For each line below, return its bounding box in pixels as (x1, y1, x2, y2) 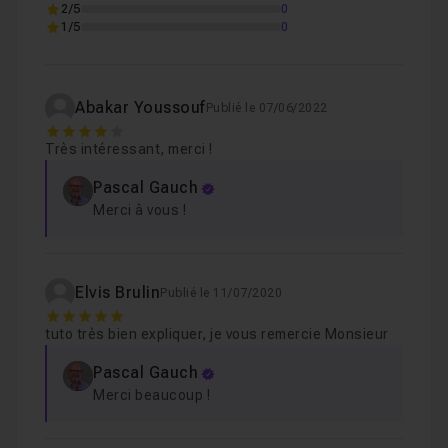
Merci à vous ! (93, 202, 186, 218)
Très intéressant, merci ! (45, 141, 213, 157)
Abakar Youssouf (75, 98, 206, 117)
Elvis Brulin (75, 283, 160, 302)
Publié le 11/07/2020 (160, 286, 282, 300)
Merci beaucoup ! (93, 387, 210, 403)
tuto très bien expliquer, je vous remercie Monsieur (45, 326, 389, 342)
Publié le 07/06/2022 (205, 101, 328, 115)
